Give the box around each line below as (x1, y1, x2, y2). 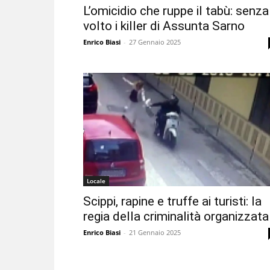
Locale (87, 177, 105, 186)
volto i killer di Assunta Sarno (83, 19, 245, 34)
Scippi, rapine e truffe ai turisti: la (83, 194, 262, 209)
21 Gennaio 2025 (129, 228, 181, 237)
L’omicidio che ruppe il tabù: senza (83, 4, 269, 19)
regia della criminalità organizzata (83, 209, 269, 224)
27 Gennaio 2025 (129, 37, 181, 47)
